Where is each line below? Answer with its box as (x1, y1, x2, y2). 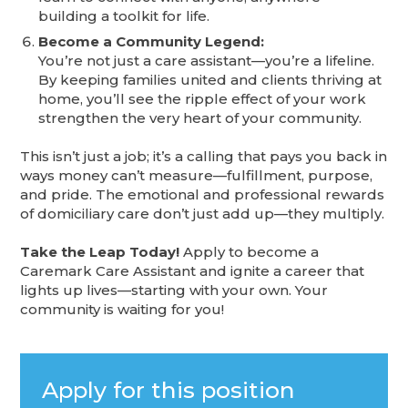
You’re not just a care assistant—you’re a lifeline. (38, 52, 375, 70)
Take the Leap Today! (20, 243, 180, 261)
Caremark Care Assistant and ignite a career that (20, 262, 365, 280)
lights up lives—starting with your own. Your (20, 281, 329, 300)
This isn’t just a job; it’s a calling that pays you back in (20, 148, 388, 166)
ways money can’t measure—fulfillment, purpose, (20, 167, 373, 185)
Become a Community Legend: (38, 33, 265, 51)
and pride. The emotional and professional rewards (20, 186, 385, 204)
